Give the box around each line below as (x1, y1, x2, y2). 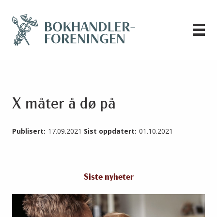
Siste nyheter (83, 173, 134, 183)
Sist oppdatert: (84, 126, 137, 136)
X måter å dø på (12, 97, 116, 113)
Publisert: (12, 126, 46, 136)
